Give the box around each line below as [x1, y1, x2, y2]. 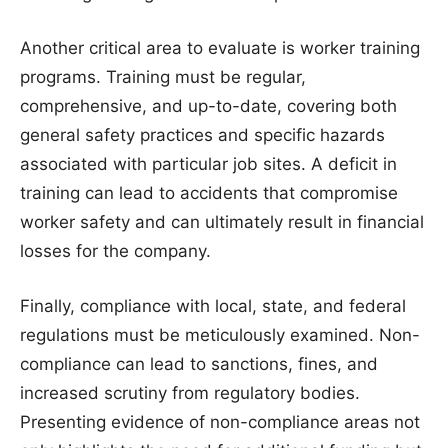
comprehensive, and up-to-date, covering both [20, 96, 397, 116]
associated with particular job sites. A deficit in [20, 154, 397, 174]
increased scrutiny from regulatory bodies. [20, 383, 360, 403]
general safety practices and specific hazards [20, 125, 385, 145]
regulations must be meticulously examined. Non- [20, 325, 420, 345]
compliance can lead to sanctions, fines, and [20, 354, 378, 374]
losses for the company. [20, 241, 211, 261]
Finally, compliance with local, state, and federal [20, 296, 406, 316]
